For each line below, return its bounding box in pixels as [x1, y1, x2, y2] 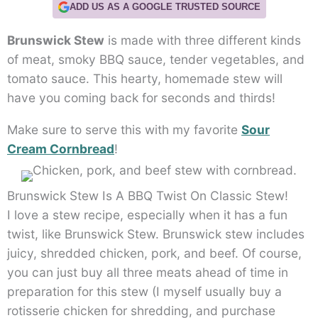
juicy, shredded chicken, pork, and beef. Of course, [7, 246, 302, 261]
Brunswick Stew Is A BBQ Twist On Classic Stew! [7, 188, 288, 204]
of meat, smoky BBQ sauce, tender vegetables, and [7, 52, 305, 67]
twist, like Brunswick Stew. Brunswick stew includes [7, 226, 305, 242]
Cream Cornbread [7, 141, 114, 156]
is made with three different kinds [104, 33, 301, 48]
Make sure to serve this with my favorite [7, 121, 241, 137]
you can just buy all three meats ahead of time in [7, 265, 288, 280]
